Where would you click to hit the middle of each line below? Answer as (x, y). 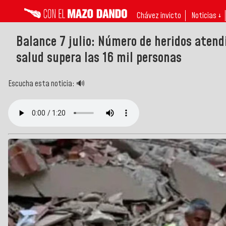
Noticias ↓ (206, 16)
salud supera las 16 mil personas (99, 58)
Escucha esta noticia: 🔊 (46, 83)
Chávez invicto (159, 16)
